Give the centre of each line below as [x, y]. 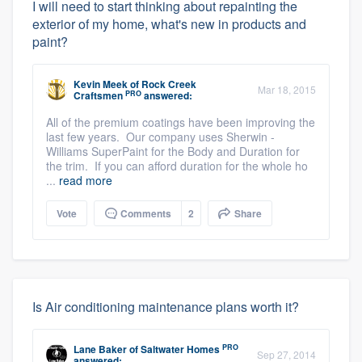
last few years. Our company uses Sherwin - [160, 137]
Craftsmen [98, 96]
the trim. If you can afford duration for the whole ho [177, 166]
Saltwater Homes [180, 349]
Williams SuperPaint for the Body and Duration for [173, 152]
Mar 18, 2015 [287, 90]
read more [86, 181]
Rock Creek [169, 84]
